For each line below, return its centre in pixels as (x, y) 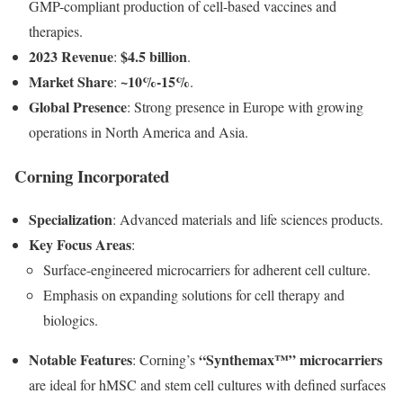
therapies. (56, 31)
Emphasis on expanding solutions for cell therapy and (194, 295)
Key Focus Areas (80, 245)
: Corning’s (166, 360)
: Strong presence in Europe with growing (245, 106)
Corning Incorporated (92, 175)
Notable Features (81, 360)
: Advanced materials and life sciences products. (248, 219)
